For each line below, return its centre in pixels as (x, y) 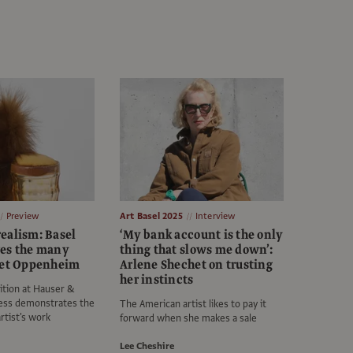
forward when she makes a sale (188, 319)
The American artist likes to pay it (193, 305)
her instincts (157, 280)
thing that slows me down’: (197, 250)
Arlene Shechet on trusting (197, 265)
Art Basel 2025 (151, 216)
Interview (215, 216)
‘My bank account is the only (202, 235)
